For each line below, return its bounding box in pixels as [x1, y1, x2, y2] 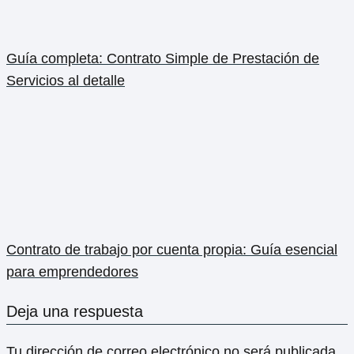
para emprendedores [6, 264, 138, 281]
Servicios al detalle [6, 73, 125, 89]
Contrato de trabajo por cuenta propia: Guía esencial [6, 242, 337, 258]
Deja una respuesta [6, 303, 143, 321]
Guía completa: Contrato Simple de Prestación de [6, 51, 319, 67]
